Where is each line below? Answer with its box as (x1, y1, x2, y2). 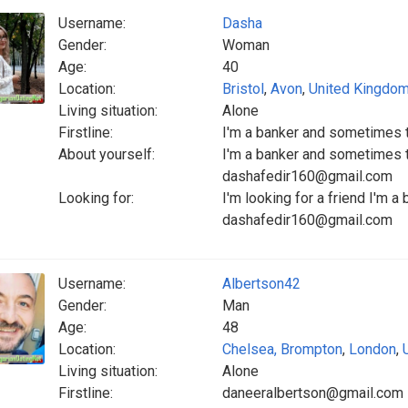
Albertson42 (222, 275, 301, 292)
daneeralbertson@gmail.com (222, 384, 403, 402)
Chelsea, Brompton (222, 341, 342, 358)
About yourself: (58, 146, 155, 163)
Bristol (222, 80, 264, 97)
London (349, 341, 396, 358)
